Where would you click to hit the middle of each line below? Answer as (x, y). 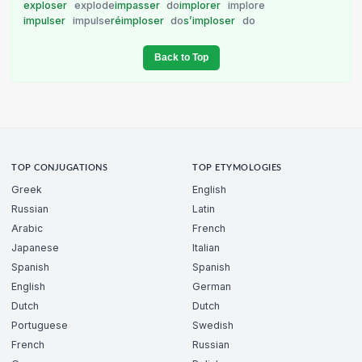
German (212, 286)
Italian (206, 247)
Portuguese (40, 325)
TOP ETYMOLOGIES (237, 168)
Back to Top (181, 58)
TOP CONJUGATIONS (60, 168)
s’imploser (211, 21)
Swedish (213, 325)
